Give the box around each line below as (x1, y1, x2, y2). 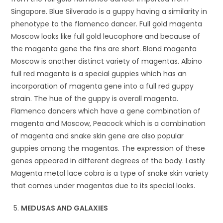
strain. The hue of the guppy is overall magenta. (11, 93, 179, 104)
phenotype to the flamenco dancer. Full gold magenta (11, 18, 203, 29)
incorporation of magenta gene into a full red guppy (11, 81, 194, 91)
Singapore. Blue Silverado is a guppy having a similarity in (11, 6, 208, 16)
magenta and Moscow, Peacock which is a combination (11, 118, 206, 128)
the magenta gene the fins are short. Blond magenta (11, 43, 197, 54)
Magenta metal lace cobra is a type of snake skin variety (11, 168, 209, 178)
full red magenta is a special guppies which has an (11, 68, 187, 79)
